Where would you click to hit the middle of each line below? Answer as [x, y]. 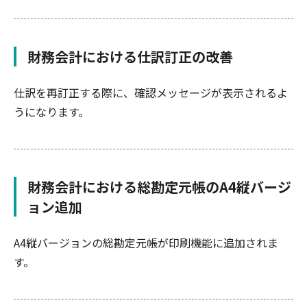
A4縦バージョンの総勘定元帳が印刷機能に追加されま [146, 243]
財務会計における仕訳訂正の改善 [130, 57]
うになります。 [51, 112]
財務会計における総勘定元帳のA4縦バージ [159, 187]
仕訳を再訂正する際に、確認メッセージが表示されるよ [151, 93]
